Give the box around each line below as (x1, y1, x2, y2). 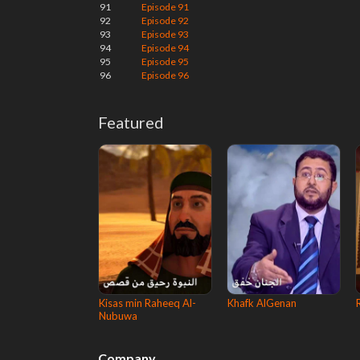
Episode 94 (141, 42, 189, 54)
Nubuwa (99, 309, 137, 322)
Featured (98, 112, 164, 132)
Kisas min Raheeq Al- (99, 297, 196, 309)
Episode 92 (141, 14, 189, 27)
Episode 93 (141, 28, 189, 40)
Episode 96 (141, 69, 189, 81)
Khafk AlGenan (227, 297, 297, 309)
